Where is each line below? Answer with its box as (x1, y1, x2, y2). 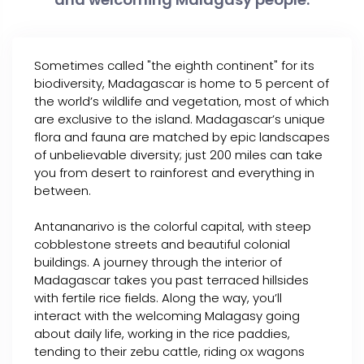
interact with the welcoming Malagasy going (34, 307, 300, 324)
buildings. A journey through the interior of (34, 253, 282, 271)
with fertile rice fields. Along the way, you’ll (34, 289, 282, 306)
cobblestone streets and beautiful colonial (34, 236, 290, 253)
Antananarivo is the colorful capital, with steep (34, 218, 311, 235)
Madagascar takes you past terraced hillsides (34, 271, 309, 288)
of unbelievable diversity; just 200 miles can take (34, 146, 323, 163)
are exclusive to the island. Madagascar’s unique (34, 110, 325, 128)
